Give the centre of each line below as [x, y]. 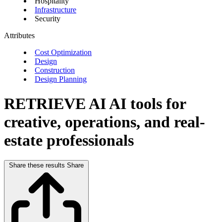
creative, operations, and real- [105, 122]
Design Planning [61, 79]
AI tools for [147, 103]
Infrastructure [55, 10]
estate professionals [69, 140]
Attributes [19, 36]
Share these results [37, 166]
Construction [55, 70]
